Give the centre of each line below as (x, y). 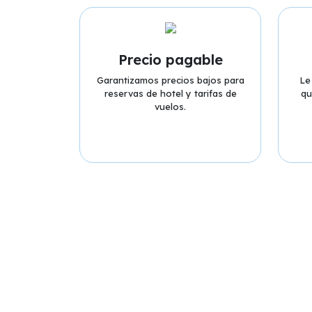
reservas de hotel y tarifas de (170, 93)
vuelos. (170, 107)
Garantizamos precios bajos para (170, 80)
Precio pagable (170, 60)
